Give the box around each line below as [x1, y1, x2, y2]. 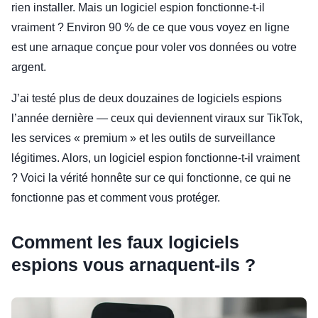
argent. [11, 61, 46, 73]
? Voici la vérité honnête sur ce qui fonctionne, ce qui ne [11, 172, 291, 184]
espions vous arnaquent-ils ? [11, 255, 256, 275]
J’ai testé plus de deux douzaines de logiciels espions [11, 92, 282, 104]
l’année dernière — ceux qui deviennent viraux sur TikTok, [11, 112, 302, 124]
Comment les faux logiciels [11, 232, 239, 252]
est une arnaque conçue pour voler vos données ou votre [11, 41, 297, 53]
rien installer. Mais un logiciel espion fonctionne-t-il [11, 1, 265, 13]
